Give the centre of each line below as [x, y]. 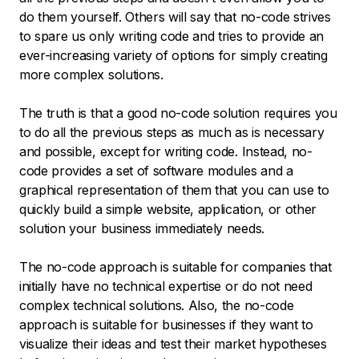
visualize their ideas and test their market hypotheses [173, 344]
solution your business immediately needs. [142, 229]
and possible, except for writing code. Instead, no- [166, 152]
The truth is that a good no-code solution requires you [178, 113]
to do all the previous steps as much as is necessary [172, 133]
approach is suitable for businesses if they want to [166, 325]
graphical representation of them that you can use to [174, 190]
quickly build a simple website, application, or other [168, 210]
